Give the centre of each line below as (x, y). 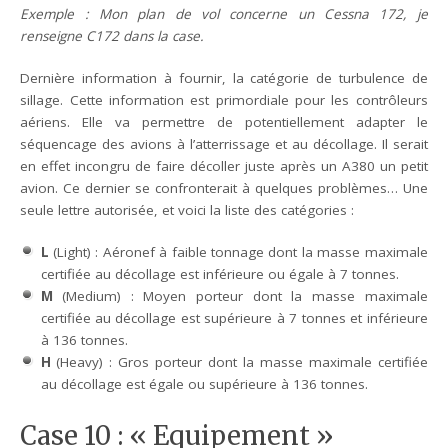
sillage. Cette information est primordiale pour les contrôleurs (224, 99)
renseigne (53, 35)
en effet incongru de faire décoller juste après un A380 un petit (224, 165)
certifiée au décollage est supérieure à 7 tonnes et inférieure (234, 318)
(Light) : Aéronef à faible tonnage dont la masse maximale (238, 252)
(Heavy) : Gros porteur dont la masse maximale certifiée (239, 362)
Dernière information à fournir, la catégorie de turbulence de (224, 77)
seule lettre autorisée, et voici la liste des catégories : (187, 209)
